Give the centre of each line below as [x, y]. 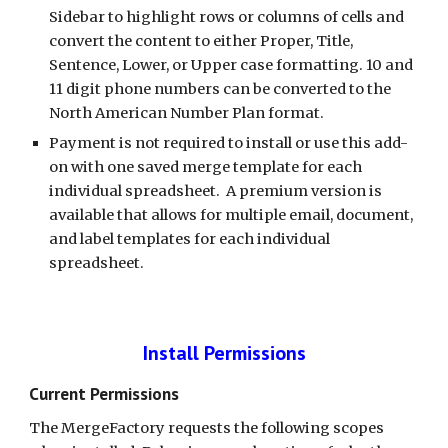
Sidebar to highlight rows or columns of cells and [227, 17]
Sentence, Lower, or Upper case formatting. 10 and [231, 65]
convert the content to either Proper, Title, [201, 41]
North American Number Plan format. [187, 113]
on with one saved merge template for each [206, 167]
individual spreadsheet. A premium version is [216, 191]
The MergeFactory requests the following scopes [207, 428]
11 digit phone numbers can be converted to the [220, 89]
